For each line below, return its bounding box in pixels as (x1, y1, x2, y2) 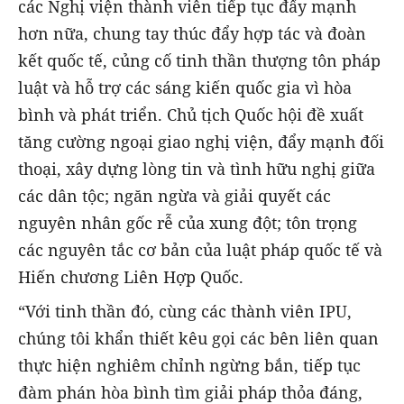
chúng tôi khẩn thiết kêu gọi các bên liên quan (18, 327, 379, 350)
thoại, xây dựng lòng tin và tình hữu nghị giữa (18, 158, 375, 180)
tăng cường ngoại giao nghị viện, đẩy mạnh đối (18, 131, 384, 153)
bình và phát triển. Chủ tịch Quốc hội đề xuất (18, 104, 363, 126)
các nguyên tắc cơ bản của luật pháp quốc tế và (18, 239, 382, 262)
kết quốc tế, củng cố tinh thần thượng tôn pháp (18, 50, 381, 72)
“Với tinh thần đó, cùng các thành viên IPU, (18, 300, 352, 323)
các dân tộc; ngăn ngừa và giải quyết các (18, 185, 331, 207)
